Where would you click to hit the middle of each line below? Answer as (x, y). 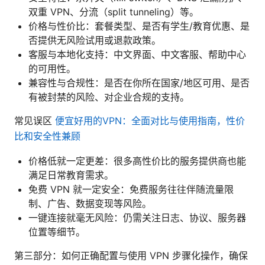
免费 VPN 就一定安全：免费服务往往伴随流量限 (131, 189)
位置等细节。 (57, 232)
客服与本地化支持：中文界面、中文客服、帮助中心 (137, 54)
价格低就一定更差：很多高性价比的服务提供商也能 (137, 161)
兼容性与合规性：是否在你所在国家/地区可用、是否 (139, 83)
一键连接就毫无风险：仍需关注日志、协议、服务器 (137, 217)
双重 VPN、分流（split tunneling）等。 (114, 12)
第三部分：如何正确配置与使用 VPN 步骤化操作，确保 (131, 255)
